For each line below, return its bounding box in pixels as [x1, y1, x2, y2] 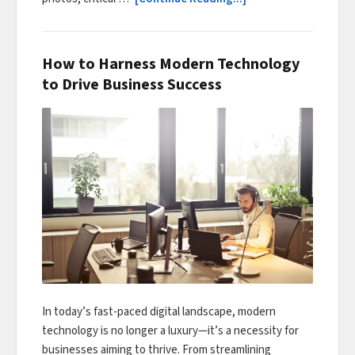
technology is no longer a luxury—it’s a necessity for [42, 323, 299, 340]
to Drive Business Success [42, 73, 222, 96]
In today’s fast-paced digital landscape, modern [42, 303, 276, 321]
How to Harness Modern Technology [42, 52, 300, 75]
